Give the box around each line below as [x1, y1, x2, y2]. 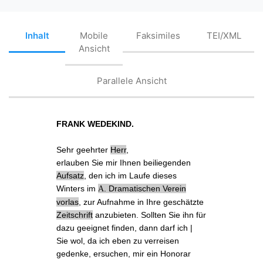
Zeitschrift [56, 210, 93, 220]
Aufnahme [97, 197, 136, 207]
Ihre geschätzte [146, 197, 204, 207]
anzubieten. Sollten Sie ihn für [93, 210, 207, 220]
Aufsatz [56, 170, 85, 180]
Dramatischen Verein [106, 183, 187, 193]
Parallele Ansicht [96, 75, 167, 87]
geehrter [76, 144, 111, 154]
